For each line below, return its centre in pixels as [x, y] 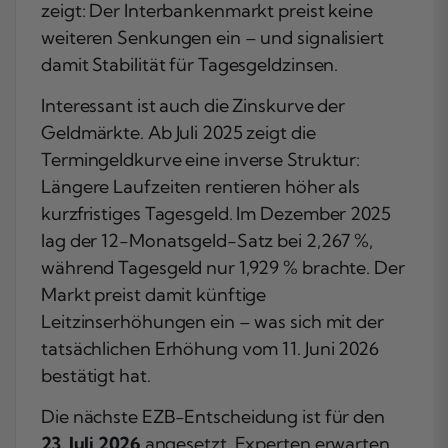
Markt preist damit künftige [154, 294]
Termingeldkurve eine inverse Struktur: [201, 159]
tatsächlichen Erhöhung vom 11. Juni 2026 [210, 348]
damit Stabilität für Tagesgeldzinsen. [190, 64]
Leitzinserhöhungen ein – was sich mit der [212, 321]
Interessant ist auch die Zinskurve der [193, 105]
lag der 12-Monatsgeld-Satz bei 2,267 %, [207, 240]
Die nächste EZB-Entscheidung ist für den [213, 416]
